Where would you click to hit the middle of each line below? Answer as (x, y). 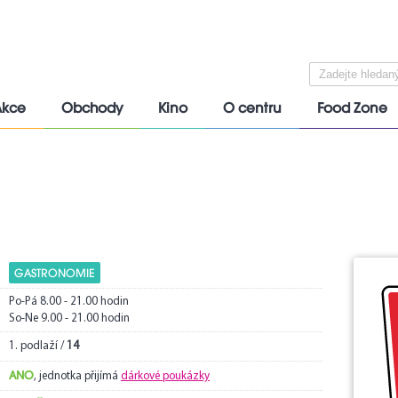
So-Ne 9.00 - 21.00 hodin (69, 318)
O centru (252, 108)
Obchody (92, 108)
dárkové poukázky (165, 376)
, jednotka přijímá (77, 376)
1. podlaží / (38, 346)
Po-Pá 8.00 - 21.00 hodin (69, 302)
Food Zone (352, 108)
